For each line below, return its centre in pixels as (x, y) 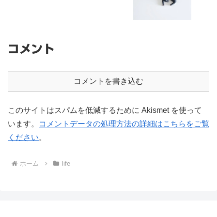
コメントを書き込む (108, 81)
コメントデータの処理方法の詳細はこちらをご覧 (124, 124)
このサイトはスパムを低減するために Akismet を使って (105, 110)
